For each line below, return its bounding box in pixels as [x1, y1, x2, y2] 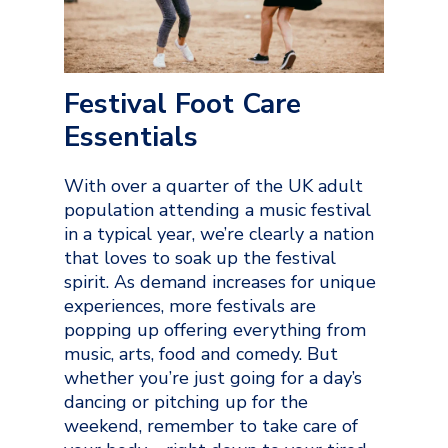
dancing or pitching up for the [64, 389, 308, 414]
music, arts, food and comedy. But [64, 341, 338, 366]
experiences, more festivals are [64, 293, 316, 318]
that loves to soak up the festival [64, 245, 336, 270]
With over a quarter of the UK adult [64, 173, 363, 198]
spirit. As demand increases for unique [64, 269, 376, 294]
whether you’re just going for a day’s [64, 365, 362, 390]
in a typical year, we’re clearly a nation [64, 221, 374, 246]
